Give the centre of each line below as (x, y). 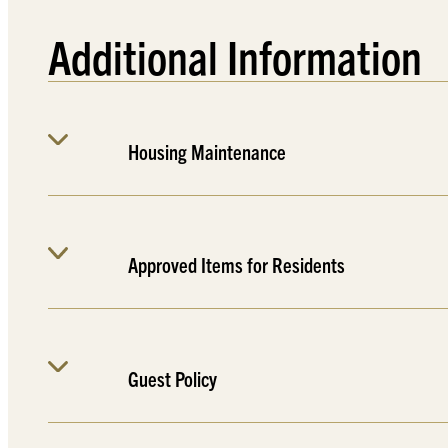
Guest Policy (172, 378)
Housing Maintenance (207, 151)
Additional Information (235, 55)
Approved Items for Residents (236, 265)
